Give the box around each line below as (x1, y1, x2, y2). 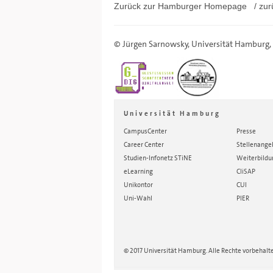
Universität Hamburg (191, 38, 269, 49)
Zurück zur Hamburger (114, 1, 204, 11)
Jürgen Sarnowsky (122, 38, 188, 49)
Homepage (204, 1, 247, 11)
